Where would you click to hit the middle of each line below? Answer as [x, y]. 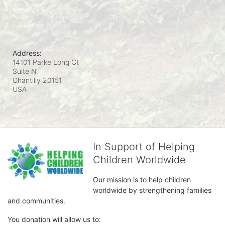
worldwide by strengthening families [152, 190]
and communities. [37, 201]
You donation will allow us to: [54, 219]
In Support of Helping [144, 147]
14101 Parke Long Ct [46, 62]
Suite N [25, 71]
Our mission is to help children [142, 180]
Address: [27, 53]
